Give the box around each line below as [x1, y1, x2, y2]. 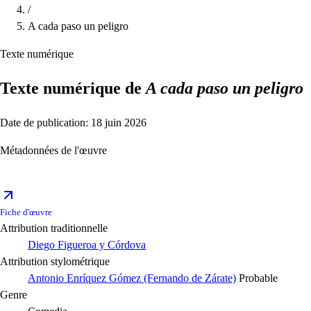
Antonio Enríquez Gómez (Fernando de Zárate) [28, 272, 236, 285]
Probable [239, 272, 278, 285]
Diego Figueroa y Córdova [28, 239, 146, 251]
